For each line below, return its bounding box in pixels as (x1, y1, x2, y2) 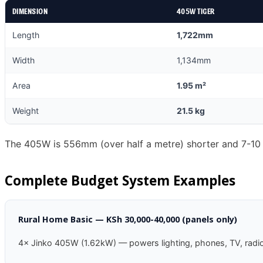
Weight (12, 105, 39, 116)
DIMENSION (12, 6, 48, 15)
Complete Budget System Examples (5, 171, 235, 190)
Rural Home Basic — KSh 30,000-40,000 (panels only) (18, 213, 238, 225)
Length (12, 29, 39, 40)
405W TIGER (177, 6, 215, 15)
